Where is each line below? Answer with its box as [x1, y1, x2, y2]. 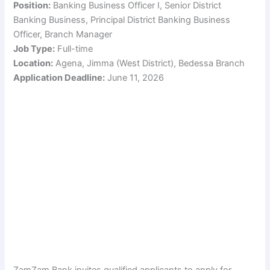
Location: [13, 57, 54, 69]
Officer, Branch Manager [13, 28, 113, 40]
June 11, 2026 [105, 72, 165, 83]
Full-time [55, 43, 93, 54]
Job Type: [13, 43, 55, 54]
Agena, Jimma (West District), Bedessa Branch [53, 57, 245, 69]
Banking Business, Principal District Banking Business [13, 14, 231, 25]
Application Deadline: [13, 72, 105, 83]
